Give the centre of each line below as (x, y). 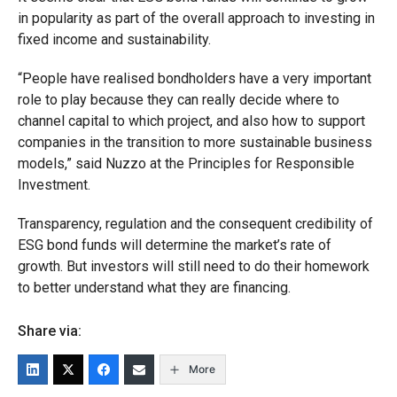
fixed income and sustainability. (114, 39)
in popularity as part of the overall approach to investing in (196, 18)
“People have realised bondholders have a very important (194, 78)
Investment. (54, 185)
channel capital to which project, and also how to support (191, 121)
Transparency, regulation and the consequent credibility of (195, 224)
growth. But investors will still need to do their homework (193, 266)
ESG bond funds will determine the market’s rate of (174, 245)
